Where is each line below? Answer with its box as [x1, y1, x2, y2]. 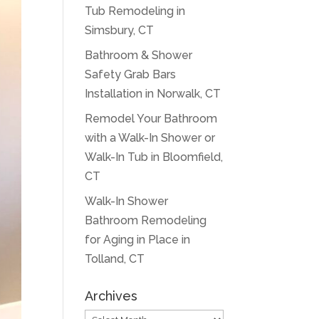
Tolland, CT [85, 252, 145, 266]
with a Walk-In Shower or [85, 131, 216, 145]
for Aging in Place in [85, 233, 191, 246]
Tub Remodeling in [85, 4, 186, 18]
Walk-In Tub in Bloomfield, [85, 150, 224, 164]
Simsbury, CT [85, 23, 155, 37]
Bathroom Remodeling [85, 214, 207, 227]
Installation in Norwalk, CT [85, 87, 221, 100]
